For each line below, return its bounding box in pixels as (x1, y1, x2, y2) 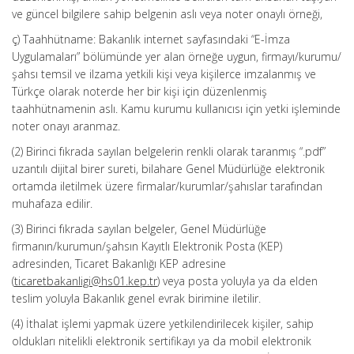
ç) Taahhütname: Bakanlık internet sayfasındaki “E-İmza (12, 32, 290, 47)
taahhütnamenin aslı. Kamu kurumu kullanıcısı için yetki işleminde (12, 101, 341, 116)
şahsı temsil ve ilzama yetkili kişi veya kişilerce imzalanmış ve (12, 66, 316, 81)
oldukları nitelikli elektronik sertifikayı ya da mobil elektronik (12, 333, 311, 348)
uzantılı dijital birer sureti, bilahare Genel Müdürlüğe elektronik (12, 161, 325, 176)
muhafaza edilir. (12, 196, 92, 211)
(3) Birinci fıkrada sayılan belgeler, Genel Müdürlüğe (12, 221, 266, 236)
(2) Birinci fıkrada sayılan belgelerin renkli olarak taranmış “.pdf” (12, 144, 326, 159)
